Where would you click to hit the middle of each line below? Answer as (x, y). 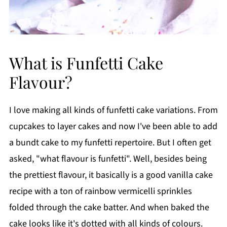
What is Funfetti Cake (86, 62)
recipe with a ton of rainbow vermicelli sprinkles (100, 191)
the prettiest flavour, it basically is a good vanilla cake (111, 175)
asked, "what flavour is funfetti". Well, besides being (108, 159)
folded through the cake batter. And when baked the (109, 207)
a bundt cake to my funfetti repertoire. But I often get (110, 142)
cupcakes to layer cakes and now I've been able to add (113, 126)
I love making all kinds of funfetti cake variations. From (113, 110)
